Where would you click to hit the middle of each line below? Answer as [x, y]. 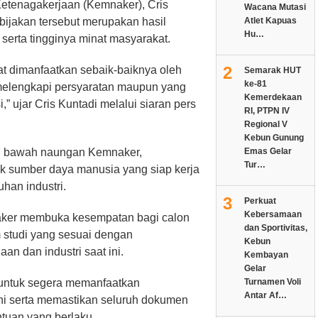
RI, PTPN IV [267, 110]
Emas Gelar [268, 151]
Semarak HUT [272, 70]
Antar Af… [265, 295]
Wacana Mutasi [275, 7]
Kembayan [266, 254]
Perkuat [260, 201]
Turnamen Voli [272, 281]
